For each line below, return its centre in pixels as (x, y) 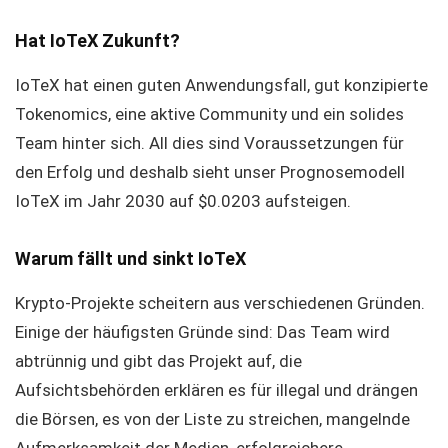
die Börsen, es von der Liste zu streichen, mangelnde (212, 419)
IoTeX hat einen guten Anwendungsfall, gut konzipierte (221, 85)
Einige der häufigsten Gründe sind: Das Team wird (202, 332)
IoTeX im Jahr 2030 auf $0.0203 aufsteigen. (183, 201)
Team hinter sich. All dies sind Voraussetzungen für (209, 143)
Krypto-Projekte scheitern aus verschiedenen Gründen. (220, 303)
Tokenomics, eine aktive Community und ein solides (209, 114)
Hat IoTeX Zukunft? (97, 40)
